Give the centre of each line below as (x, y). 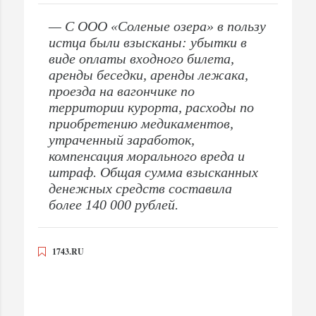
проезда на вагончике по (122, 91)
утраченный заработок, (122, 140)
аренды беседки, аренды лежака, (148, 75)
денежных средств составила (140, 189)
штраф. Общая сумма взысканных (153, 172)
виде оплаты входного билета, (141, 59)
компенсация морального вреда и (147, 156)
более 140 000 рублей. (114, 205)
